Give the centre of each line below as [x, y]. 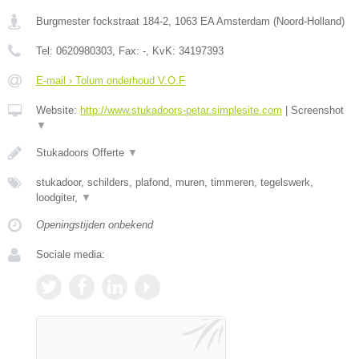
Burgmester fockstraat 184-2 [102, 21]
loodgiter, [58, 197]
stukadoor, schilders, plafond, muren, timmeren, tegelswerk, [175, 182]
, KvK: [162, 50]
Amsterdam [243, 21]
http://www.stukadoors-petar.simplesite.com [181, 110]
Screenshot [317, 110]
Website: [58, 110]
